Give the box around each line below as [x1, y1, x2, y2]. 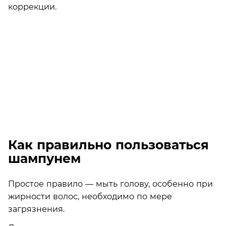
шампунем [8, 151, 81, 166]
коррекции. [8, 2, 56, 12]
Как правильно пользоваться [8, 137, 209, 152]
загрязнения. [8, 204, 65, 214]
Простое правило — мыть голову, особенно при [8, 179, 213, 189]
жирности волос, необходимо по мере [8, 191, 172, 201]
